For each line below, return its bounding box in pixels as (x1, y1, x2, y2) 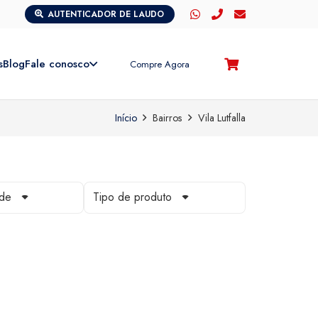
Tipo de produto (92, 189, 172, 206)
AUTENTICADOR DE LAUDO (48, 8, 165, 21)
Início (114, 111, 137, 125)
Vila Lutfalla (198, 111, 246, 125)
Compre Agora (130, 57, 190, 71)
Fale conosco (25, 56, 90, 72)
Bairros (152, 111, 182, 125)
